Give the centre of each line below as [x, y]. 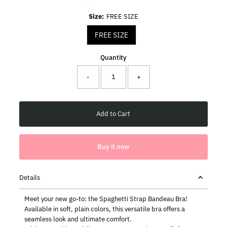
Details [30, 177]
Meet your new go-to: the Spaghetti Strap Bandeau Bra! [106, 199]
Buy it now [113, 146]
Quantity [113, 57]
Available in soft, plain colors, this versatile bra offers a [105, 209]
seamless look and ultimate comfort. [78, 219]
